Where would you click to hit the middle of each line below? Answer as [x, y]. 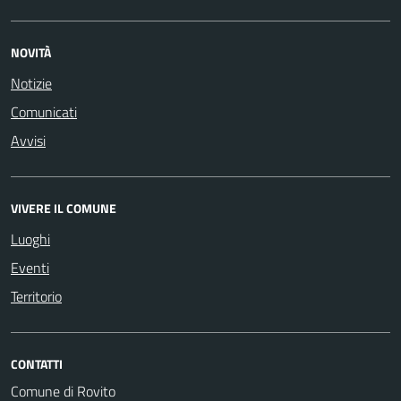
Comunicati [44, 111]
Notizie [31, 83]
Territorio [36, 296]
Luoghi [30, 239]
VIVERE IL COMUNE [64, 208]
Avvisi [28, 140]
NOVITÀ [31, 52]
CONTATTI [37, 363]
